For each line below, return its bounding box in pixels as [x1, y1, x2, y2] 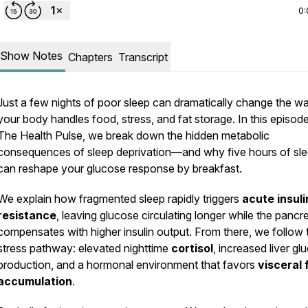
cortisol [171, 241, 213, 255]
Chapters [68, 50, 113, 64]
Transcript [118, 50, 168, 64]
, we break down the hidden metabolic [82, 129, 269, 142]
